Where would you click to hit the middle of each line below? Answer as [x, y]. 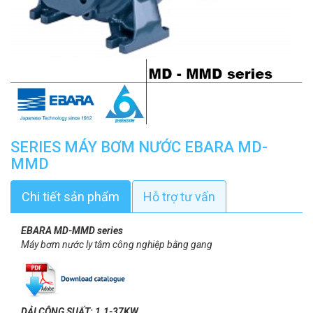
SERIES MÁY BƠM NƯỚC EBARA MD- [139, 147]
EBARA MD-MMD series [72, 231]
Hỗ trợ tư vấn [179, 197]
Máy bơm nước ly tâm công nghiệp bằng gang [118, 245]
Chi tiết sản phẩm [71, 197]
